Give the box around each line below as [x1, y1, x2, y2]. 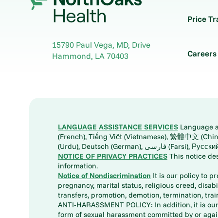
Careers [187, 48, 217, 59]
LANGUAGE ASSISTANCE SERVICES [57, 122, 178, 131]
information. [57, 161, 98, 170]
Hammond [52, 50, 91, 61]
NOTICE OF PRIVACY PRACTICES [57, 151, 167, 161]
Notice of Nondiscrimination [57, 170, 151, 180]
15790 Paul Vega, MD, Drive [52, 39, 151, 50]
